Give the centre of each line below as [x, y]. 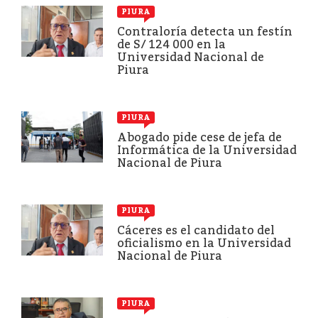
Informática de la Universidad [207, 150]
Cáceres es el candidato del [196, 230]
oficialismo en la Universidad [204, 243]
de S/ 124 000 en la [171, 44]
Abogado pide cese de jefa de [199, 137]
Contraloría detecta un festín [205, 31]
